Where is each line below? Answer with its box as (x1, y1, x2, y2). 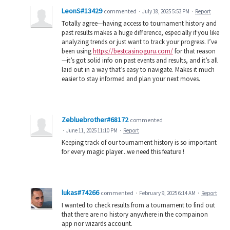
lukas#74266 (62, 188, 99, 198)
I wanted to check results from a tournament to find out (62, 201, 215, 210)
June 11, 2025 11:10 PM (66, 127, 118, 135)
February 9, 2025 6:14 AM (139, 189, 196, 197)
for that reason (173, 47, 216, 56)
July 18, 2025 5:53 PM (142, 8, 189, 15)
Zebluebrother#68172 (62, 115, 128, 125)
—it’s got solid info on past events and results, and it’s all (62, 56, 218, 65)
